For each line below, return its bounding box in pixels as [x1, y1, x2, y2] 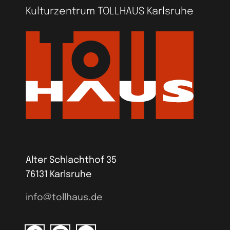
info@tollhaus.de [26, 193, 103, 203]
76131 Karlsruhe [26, 169, 92, 179]
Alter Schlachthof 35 [26, 155, 117, 165]
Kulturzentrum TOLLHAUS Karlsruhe [26, 6, 194, 17]
